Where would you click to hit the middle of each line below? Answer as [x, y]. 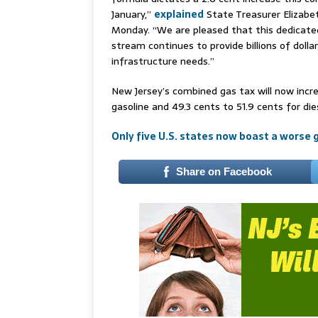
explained [179, 14]
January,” [133, 14]
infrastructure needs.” [163, 61]
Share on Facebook [224, 171]
